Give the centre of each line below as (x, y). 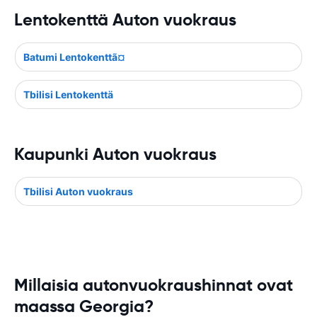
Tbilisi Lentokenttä (68, 94)
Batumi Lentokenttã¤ (74, 57)
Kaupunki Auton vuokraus (115, 154)
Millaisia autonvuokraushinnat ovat (154, 285)
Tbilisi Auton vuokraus (78, 191)
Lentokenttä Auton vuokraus (125, 20)
